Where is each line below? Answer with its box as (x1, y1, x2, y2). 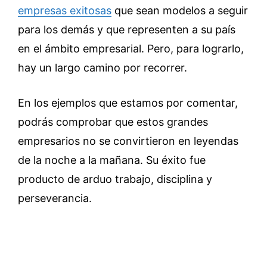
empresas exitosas (18, 4, 111, 17)
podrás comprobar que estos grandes (18, 116, 208, 129)
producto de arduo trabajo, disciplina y (18, 173, 212, 186)
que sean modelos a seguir (111, 4, 248, 17)
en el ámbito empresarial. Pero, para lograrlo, (18, 42, 244, 55)
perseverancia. (18, 192, 92, 205)
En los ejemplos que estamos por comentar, (18, 97, 238, 110)
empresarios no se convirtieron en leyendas (18, 135, 238, 148)
